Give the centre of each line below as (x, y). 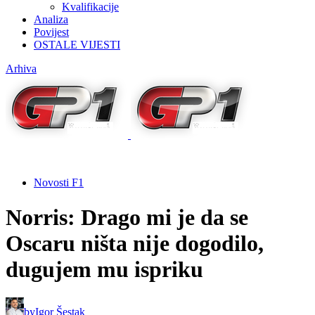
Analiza (51, 20)
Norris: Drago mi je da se (127, 217)
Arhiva (21, 69)
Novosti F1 (59, 183)
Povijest (51, 32)
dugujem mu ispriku (104, 269)
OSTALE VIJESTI (77, 45)
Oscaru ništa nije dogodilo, (135, 243)
